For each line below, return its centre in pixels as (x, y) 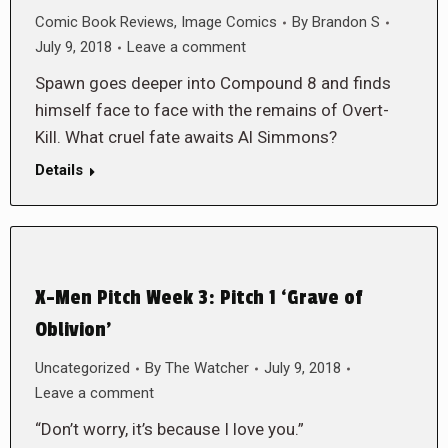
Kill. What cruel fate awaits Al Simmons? (186, 137)
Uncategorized (82, 368)
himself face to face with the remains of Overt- (212, 110)
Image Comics (229, 22)
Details (59, 170)
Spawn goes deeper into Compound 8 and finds (213, 83)
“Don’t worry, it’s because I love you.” (169, 429)
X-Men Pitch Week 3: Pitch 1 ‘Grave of (198, 298)
